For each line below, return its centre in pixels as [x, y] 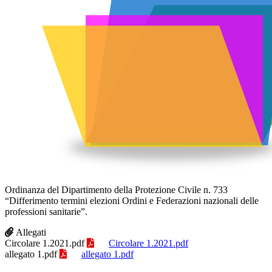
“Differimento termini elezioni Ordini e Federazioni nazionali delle [132, 200]
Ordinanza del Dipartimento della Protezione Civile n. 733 [116, 189]
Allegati [31, 232]
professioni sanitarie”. [46, 211]
